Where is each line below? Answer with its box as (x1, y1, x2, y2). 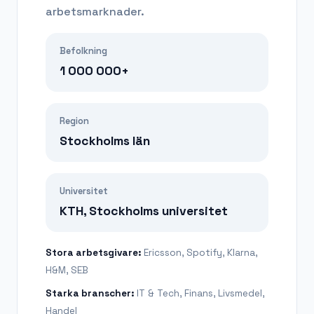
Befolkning (60, 44, 107, 57)
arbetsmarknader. (46, 4, 144, 19)
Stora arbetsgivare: (46, 246, 144, 259)
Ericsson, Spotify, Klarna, (144, 246, 257, 259)
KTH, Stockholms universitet (60, 203, 228, 219)
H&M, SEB (46, 264, 88, 276)
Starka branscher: (46, 287, 137, 299)
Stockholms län (60, 132, 150, 149)
